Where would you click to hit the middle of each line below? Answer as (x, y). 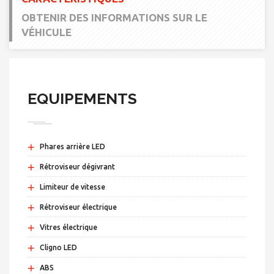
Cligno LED (58, 248)
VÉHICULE (46, 32)
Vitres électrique (68, 228)
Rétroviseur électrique (78, 207)
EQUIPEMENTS (82, 99)
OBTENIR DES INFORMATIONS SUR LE (114, 18)
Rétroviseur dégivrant (77, 167)
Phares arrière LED (72, 147)
